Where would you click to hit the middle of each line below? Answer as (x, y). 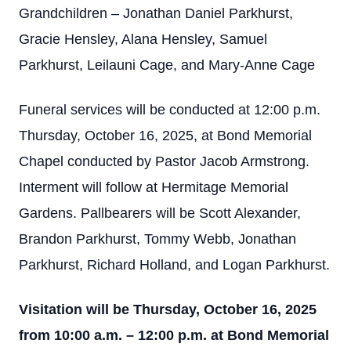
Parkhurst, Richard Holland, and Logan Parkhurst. (174, 265)
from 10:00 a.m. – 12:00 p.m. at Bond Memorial (174, 335)
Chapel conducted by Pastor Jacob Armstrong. (164, 161)
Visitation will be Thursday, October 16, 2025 (168, 309)
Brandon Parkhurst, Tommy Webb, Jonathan (157, 239)
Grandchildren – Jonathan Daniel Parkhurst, (156, 13)
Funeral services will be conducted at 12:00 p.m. (170, 110)
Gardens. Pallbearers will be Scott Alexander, (160, 213)
